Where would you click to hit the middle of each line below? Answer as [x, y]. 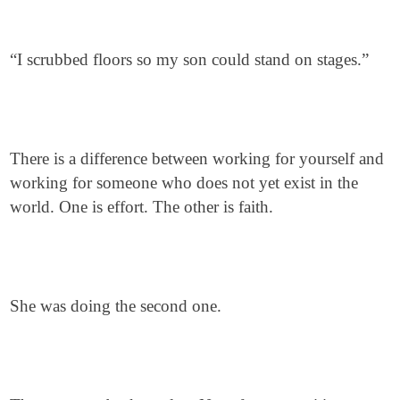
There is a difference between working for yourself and [197, 158]
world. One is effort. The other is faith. [142, 207]
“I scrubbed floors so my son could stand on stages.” [190, 59]
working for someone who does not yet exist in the [184, 183]
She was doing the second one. [116, 306]
